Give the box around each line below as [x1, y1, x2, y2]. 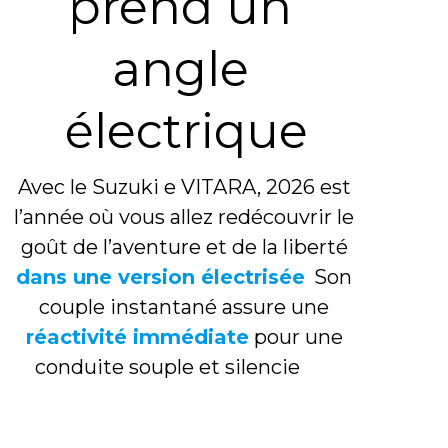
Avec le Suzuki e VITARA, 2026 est [17, 175, 351, 200]
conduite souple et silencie [34, 355, 300, 380]
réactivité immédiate [25, 325, 249, 350]
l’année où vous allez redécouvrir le [14, 205, 355, 230]
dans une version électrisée [16, 265, 306, 290]
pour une [248, 325, 343, 350]
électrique [65, 102, 309, 161]
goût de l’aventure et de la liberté [20, 235, 348, 260]
